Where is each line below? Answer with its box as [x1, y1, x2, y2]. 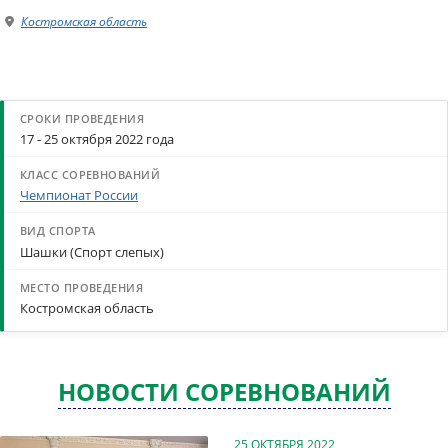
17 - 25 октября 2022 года [20, 130, 174, 149]
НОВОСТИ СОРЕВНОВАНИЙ [57, 374, 391, 408]
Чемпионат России [20, 186, 138, 205]
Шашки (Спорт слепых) [20, 242, 164, 261]
